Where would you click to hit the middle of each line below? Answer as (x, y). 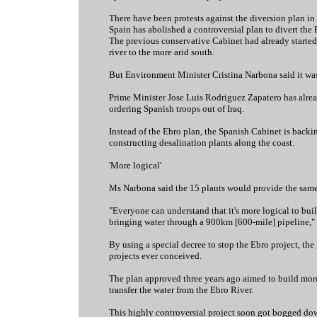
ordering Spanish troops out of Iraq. (176, 109)
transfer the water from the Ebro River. (181, 290)
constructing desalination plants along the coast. (201, 143)
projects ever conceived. (155, 256)
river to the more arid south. (161, 52)
